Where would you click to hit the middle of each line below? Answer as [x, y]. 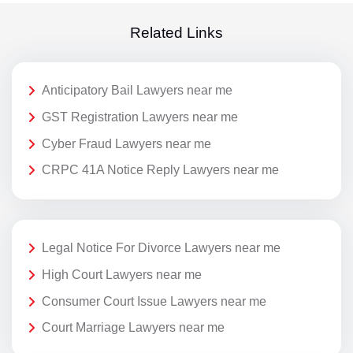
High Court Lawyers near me [122, 274]
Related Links [176, 33]
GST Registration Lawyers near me [140, 117]
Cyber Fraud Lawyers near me [126, 143]
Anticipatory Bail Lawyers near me [137, 91]
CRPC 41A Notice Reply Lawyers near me [160, 170]
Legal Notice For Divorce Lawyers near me [161, 248]
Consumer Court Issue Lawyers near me [154, 301]
